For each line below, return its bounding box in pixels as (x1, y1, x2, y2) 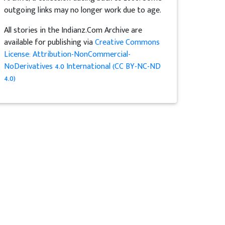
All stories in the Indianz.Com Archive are (4, 24, 143, 37)
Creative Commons (95, 36, 160, 49)
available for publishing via (4, 36, 95, 49)
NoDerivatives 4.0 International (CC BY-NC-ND (4, 60, 161, 73)
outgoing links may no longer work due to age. (4, 4, 162, 17)
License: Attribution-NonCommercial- (4, 48, 131, 61)
